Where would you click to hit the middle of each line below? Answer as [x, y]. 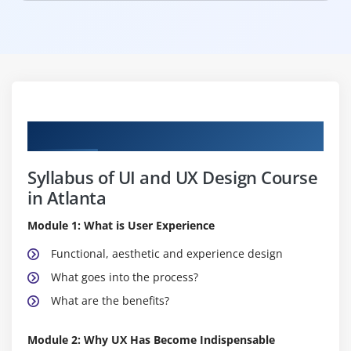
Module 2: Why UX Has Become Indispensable [151, 339]
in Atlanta [67, 197]
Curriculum [66, 132]
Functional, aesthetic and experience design [167, 253]
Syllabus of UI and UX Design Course [173, 177]
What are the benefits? [110, 300]
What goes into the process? [125, 277]
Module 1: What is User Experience [121, 225]
